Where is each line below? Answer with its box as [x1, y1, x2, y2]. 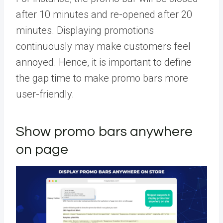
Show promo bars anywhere [16, 124, 193, 139]
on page [16, 142, 68, 157]
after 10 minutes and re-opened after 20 [16, 8, 192, 20]
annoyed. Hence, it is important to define [16, 56, 192, 68]
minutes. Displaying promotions [16, 24, 154, 36]
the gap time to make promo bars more [16, 72, 188, 84]
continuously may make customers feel [16, 40, 191, 52]
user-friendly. [16, 88, 74, 100]
